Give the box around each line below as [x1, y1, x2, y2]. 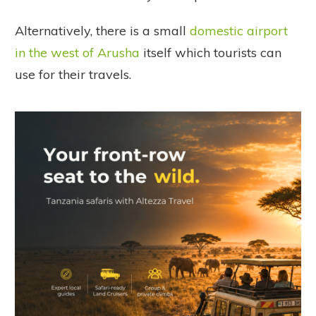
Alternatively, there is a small [15, 22, 190, 39]
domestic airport [190, 22, 288, 39]
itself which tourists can [140, 44, 281, 61]
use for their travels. [15, 66, 135, 83]
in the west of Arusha [15, 44, 140, 61]
